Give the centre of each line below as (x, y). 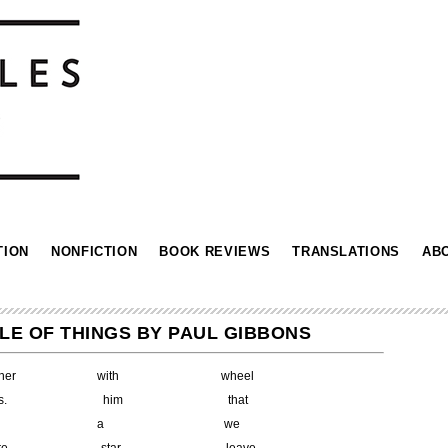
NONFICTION (94, 251)
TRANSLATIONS (346, 251)
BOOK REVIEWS (215, 251)
